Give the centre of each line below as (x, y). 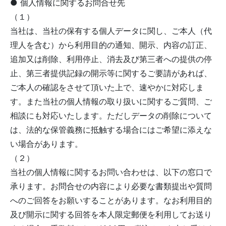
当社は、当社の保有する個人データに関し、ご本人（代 (111, 31)
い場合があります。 (46, 144)
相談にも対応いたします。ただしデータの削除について (111, 116)
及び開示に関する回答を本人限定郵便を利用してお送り (111, 214)
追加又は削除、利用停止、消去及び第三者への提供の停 (111, 59)
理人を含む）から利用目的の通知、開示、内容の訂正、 (111, 45)
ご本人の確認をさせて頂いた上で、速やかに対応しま (107, 87)
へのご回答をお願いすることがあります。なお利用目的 (111, 200)
